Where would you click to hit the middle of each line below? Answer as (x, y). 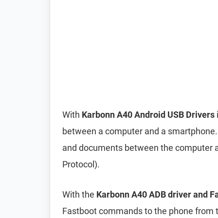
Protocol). (81, 164)
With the (79, 194)
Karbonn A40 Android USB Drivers (148, 115)
